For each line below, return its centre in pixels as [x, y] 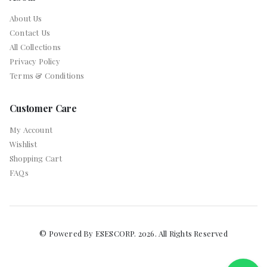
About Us [26, 18]
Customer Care [43, 108]
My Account [31, 129]
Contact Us [30, 32]
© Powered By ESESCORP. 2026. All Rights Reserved [133, 233]
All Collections [35, 46]
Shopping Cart [36, 158]
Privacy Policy [35, 61]
